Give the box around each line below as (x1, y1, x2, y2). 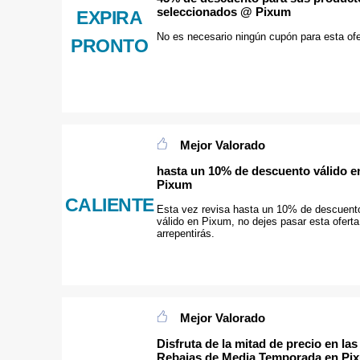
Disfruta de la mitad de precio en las (157, 336, 358, 350)
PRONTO (71, 35, 148, 57)
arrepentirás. (157, 227, 215, 240)
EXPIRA (76, 7, 142, 29)
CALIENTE (64, 194, 154, 215)
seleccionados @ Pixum (157, 4, 291, 18)
